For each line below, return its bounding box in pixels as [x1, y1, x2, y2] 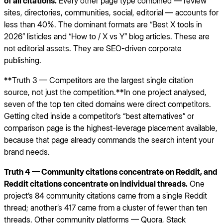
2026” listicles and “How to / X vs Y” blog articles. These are [4, 31, 210, 41]
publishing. [4, 55, 41, 65]
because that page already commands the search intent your [4, 134, 214, 145]
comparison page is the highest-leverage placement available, [4, 122, 218, 133]
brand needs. [4, 146, 50, 157]
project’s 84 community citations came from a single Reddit [4, 190, 207, 201]
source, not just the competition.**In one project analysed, [4, 87, 207, 97]
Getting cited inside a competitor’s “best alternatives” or [4, 111, 194, 121]
